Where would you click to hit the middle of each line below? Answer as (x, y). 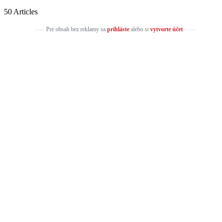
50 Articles (21, 11)
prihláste (118, 29)
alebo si (139, 29)
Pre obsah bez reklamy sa (76, 29)
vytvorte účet (166, 29)
